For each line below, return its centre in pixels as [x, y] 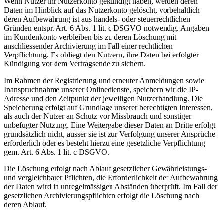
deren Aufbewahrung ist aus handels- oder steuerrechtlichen [97, 19]
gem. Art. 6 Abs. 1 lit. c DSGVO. [56, 152]
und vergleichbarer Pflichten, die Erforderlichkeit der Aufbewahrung [111, 178]
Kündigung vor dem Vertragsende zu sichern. [75, 64]
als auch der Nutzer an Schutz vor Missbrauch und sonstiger [98, 116]
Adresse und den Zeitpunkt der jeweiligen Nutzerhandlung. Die [103, 99]
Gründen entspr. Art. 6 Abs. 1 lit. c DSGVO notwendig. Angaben [107, 28]
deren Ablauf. [25, 205]
